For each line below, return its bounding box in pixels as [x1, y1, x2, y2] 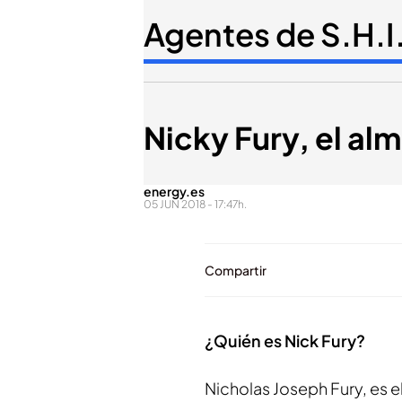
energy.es [144, 183, 205, 199]
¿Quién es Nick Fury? [205, 330, 365, 351]
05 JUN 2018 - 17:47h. [144, 197, 247, 211]
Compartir [205, 262, 267, 278]
